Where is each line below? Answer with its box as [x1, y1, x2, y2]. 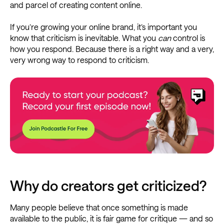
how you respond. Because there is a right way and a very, [10, 44, 214, 54]
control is [171, 33, 205, 43]
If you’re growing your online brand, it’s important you [10, 22, 197, 32]
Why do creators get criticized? [10, 177, 206, 194]
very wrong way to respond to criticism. [10, 55, 149, 65]
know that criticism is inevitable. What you [10, 33, 158, 43]
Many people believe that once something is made [10, 202, 188, 212]
